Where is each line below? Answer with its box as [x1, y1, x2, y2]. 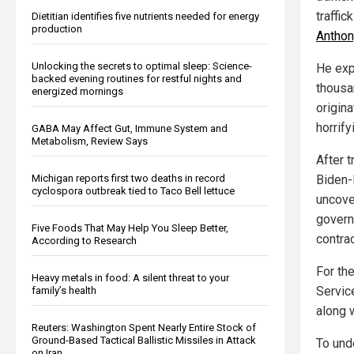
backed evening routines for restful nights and [32, 72, 242, 85]
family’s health [32, 284, 96, 296]
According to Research [32, 234, 137, 247]
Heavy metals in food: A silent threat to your [32, 271, 229, 284]
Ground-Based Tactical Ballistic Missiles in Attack [32, 333, 256, 346]
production [32, 22, 82, 35]
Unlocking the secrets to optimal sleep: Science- [32, 59, 252, 72]
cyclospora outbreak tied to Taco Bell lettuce [32, 184, 235, 197]
